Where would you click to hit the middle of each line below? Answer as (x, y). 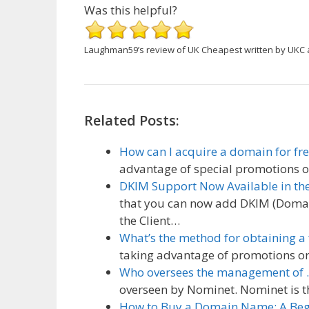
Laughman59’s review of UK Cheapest (163, 49)
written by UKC (273, 49)
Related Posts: (132, 120)
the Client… (150, 220)
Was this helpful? (131, 10)
